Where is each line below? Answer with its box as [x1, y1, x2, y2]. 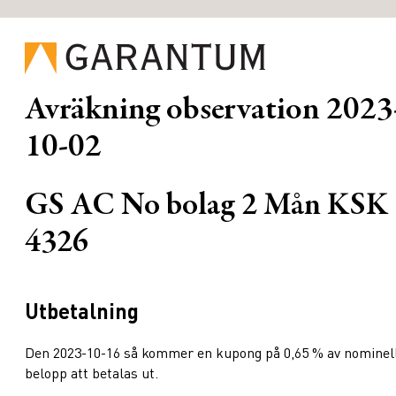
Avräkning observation [25, 95, 320, 128]
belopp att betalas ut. [25, 363, 158, 383]
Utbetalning [25, 297, 139, 325]
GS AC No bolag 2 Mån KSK [25, 191, 388, 224]
